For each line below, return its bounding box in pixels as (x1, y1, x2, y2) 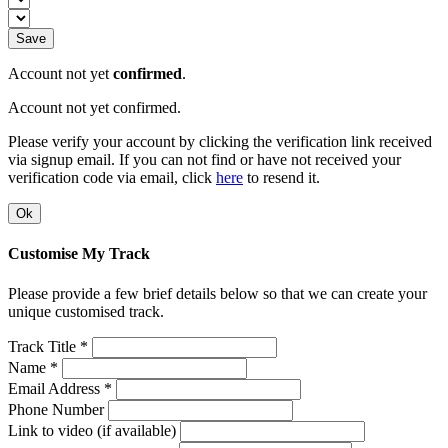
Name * (8, 358, 58, 376)
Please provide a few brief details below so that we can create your (8, 284, 427, 302)
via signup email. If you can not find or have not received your (8, 151, 401, 169)
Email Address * (8, 379, 112, 397)
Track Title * (8, 337, 88, 355)
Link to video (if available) (8, 421, 176, 439)
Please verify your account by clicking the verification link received (8, 133, 432, 151)
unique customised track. (8, 302, 164, 320)
